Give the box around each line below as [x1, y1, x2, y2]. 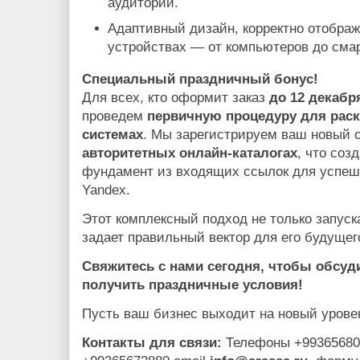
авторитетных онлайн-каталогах [82, 145, 297, 161]
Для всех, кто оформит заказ [82, 89, 269, 105]
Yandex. [82, 182, 130, 198]
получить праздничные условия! [82, 276, 303, 292]
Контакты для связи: [82, 334, 222, 350]
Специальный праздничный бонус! [82, 71, 318, 87]
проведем [82, 108, 147, 124]
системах [82, 126, 143, 142]
